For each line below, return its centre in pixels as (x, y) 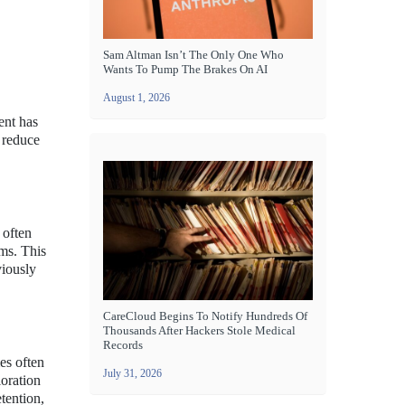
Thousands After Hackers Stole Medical (199, 331)
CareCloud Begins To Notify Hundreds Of (205, 316)
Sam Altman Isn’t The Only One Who (193, 54)
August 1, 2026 (137, 97)
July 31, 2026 (132, 374)
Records (123, 345)
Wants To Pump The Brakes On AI (185, 69)
